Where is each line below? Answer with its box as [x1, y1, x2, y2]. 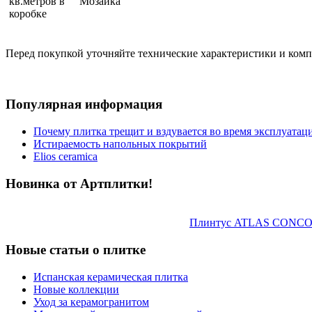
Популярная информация [6, 97, 162, 112]
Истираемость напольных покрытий [33, 137, 207, 150]
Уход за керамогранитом [33, 295, 149, 308]
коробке [9, 8, 47, 20]
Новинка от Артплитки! [6, 175, 153, 191]
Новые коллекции [33, 283, 119, 295]
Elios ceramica [33, 150, 97, 162]
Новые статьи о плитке [6, 242, 146, 258]
